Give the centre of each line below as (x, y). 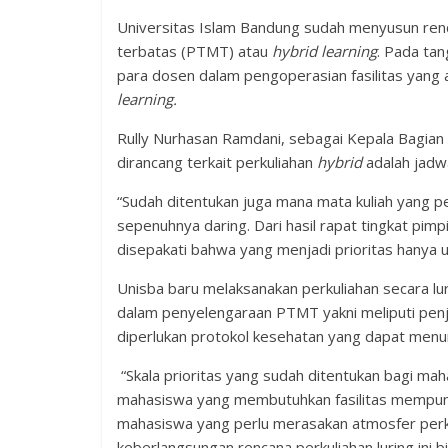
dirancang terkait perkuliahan (217, 162)
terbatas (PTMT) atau (194, 51)
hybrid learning (324, 51)
